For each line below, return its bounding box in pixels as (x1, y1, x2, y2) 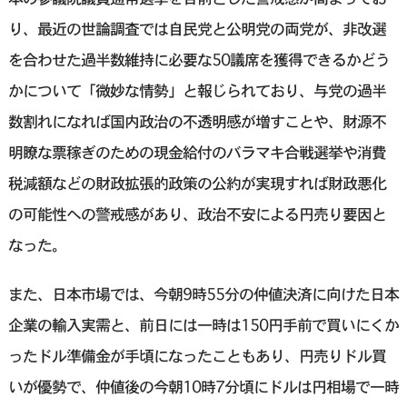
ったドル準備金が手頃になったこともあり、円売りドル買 (7, 346, 386, 366)
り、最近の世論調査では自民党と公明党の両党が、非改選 (7, 19, 386, 39)
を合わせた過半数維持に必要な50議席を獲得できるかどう (7, 50, 390, 70)
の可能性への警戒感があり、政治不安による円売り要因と (7, 204, 386, 224)
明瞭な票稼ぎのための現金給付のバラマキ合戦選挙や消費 (7, 143, 386, 163)
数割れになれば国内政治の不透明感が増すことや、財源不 (7, 112, 386, 132)
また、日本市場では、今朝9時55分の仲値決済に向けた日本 (7, 284, 399, 304)
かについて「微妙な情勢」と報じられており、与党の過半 (7, 81, 386, 101)
